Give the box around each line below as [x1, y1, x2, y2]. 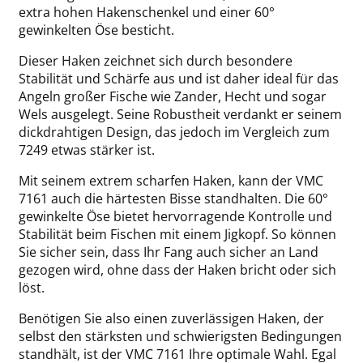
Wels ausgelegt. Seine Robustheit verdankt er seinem [19, 105, 342, 123]
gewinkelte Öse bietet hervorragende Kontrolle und [19, 207, 332, 225]
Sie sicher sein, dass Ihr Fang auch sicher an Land [19, 242, 318, 261]
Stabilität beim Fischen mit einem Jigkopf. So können [19, 224, 336, 243]
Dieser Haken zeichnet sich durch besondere [19, 51, 293, 70]
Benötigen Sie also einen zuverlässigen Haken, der [19, 309, 324, 327]
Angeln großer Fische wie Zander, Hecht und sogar [19, 87, 327, 105]
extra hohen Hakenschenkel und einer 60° [19, 2, 275, 21]
